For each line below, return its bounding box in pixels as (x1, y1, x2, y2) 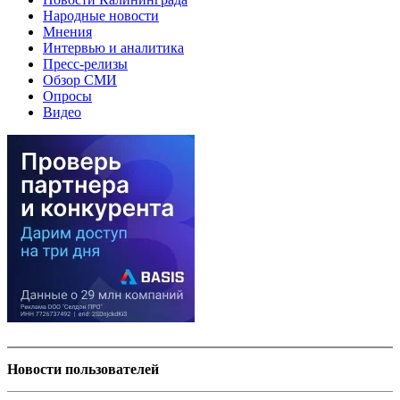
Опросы (43, 87, 92, 104)
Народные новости (43, 7, 159, 23)
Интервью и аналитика (43, 39, 184, 55)
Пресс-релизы (43, 55, 128, 71)
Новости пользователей (7, 361, 159, 377)
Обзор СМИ (43, 71, 117, 87)
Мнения (43, 23, 92, 39)
